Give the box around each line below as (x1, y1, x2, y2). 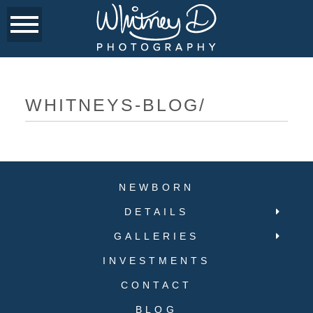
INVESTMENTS (102, 254, 211, 266)
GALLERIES (113, 230, 200, 242)
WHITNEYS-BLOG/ (24, 94, 206, 115)
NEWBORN (119, 181, 194, 193)
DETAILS (124, 205, 189, 217)
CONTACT (120, 279, 193, 291)
